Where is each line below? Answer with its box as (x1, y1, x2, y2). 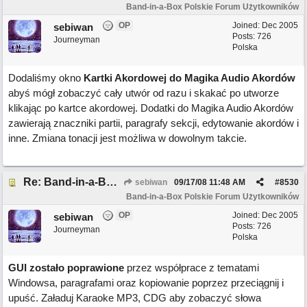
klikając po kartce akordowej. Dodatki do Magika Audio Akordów (8, 102, 293, 114)
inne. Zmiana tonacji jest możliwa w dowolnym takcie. (8, 132, 247, 144)
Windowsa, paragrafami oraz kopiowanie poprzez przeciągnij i (8, 277, 284, 288)
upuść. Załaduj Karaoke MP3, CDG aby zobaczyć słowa (8, 292, 261, 304)
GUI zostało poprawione (8, 262, 124, 273)
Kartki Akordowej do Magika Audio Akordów (84, 72, 295, 84)
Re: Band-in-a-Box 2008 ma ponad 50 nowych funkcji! (106, 176, 117, 188)
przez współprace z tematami (124, 262, 259, 273)
